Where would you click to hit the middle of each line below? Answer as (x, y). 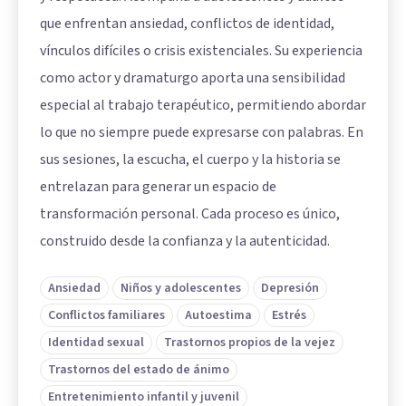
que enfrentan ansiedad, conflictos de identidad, (187, 24)
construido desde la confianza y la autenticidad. (185, 241)
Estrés (289, 315)
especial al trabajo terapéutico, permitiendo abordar (203, 105)
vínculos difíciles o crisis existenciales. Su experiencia (201, 51)
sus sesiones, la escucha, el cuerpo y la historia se (190, 159)
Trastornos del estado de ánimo (139, 370)
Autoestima (218, 315)
